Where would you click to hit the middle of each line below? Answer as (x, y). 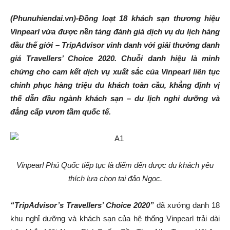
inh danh (127, 45)
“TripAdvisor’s (38, 205)
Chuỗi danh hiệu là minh (170, 58)
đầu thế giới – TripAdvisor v (60, 45)
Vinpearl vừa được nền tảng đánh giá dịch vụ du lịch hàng (115, 32)
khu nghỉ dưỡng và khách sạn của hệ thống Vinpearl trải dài (115, 218)
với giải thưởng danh (182, 45)
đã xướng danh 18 (187, 205)
